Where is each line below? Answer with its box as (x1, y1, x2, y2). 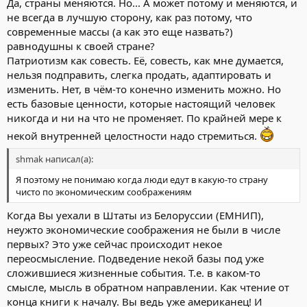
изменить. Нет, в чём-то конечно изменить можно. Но (7, 82, 281, 96)
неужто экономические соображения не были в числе (7, 222, 280, 236)
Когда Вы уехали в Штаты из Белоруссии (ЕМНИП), (7, 208, 264, 222)
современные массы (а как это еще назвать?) (7, 24, 233, 38)
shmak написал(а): (16, 153, 93, 165)
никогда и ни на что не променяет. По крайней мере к (7, 110, 282, 125)
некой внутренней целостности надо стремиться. (7, 128, 260, 143)
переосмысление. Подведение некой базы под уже (7, 251, 264, 265)
